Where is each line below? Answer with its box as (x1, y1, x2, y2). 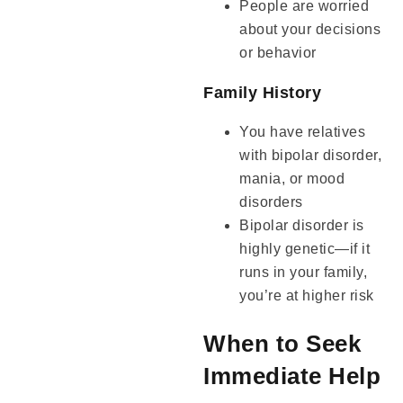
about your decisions (239, 22, 381, 38)
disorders (239, 194, 303, 210)
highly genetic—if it (239, 241, 371, 257)
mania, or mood (239, 171, 345, 187)
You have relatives (239, 124, 366, 140)
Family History (203, 84, 322, 103)
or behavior (239, 45, 317, 61)
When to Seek (203, 329, 362, 357)
